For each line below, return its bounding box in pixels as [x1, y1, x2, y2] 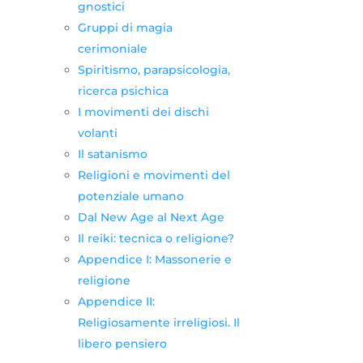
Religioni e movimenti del [77, 167, 230, 182]
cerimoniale [77, 41, 147, 56]
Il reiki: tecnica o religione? [77, 230, 234, 246]
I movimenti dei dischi [77, 104, 209, 119]
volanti [77, 125, 117, 140]
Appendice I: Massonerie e [77, 251, 232, 267]
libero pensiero [77, 335, 167, 351]
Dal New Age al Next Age [77, 209, 224, 224]
